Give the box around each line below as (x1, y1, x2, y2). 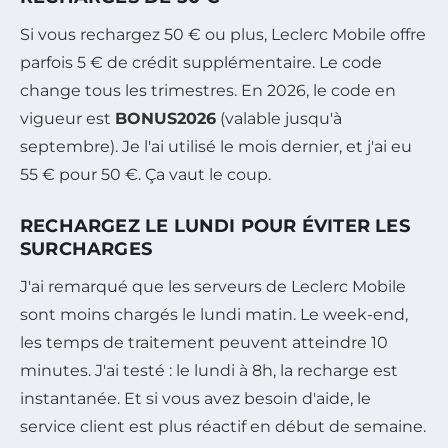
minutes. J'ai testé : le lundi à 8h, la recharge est (20, 361, 398, 381)
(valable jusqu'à (216, 109, 342, 129)
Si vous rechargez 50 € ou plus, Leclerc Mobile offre (20, 25, 426, 45)
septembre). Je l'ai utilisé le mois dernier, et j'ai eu (20, 137, 412, 157)
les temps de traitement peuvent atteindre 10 (20, 333, 388, 353)
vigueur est (20, 109, 115, 129)
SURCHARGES (20, 238, 152, 261)
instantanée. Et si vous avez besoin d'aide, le (20, 389, 371, 409)
